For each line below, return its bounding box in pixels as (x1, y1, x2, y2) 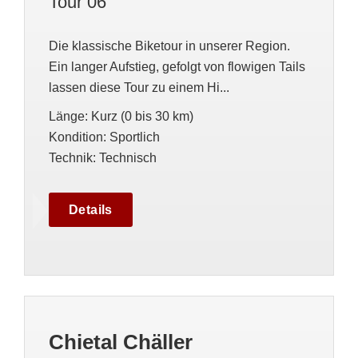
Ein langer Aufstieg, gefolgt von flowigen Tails (49, 60, 305, 74)
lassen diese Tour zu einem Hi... (49, 81, 229, 94)
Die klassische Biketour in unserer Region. (49, 39, 290, 53)
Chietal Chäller (49, 330, 193, 354)
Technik (49, 151, 93, 165)
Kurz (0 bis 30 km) (91, 109, 193, 123)
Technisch (99, 151, 157, 165)
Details (69, 203, 113, 217)
